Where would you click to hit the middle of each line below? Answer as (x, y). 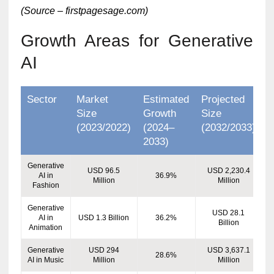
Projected (223, 99)
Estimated (166, 99)
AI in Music (46, 260)
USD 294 (104, 250)
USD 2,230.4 (228, 170)
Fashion (46, 185)
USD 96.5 (104, 170)
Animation (46, 227)
